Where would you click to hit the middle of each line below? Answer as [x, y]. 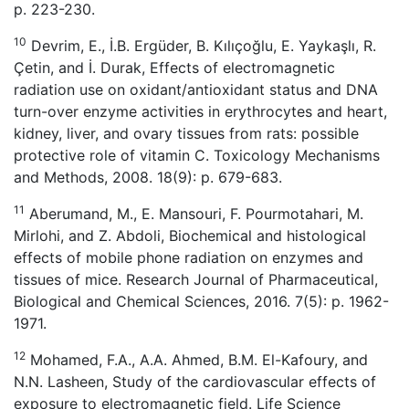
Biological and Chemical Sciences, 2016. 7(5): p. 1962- [201, 301]
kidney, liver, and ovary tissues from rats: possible [186, 133]
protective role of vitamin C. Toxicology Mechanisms [197, 155]
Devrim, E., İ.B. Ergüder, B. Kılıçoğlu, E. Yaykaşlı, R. [201, 46]
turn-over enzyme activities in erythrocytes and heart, [200, 111]
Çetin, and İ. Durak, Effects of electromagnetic [174, 68]
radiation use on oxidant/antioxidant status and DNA [196, 89]
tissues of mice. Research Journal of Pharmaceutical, [196, 279]
